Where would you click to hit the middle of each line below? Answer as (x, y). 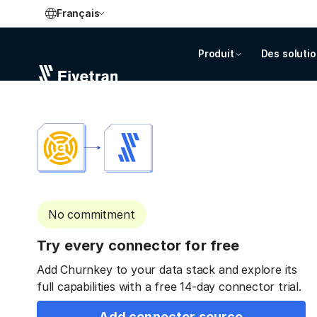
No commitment (92, 214)
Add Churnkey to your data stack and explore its (167, 270)
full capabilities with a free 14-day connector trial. (169, 287)
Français (78, 13)
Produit (216, 53)
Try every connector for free (138, 246)
